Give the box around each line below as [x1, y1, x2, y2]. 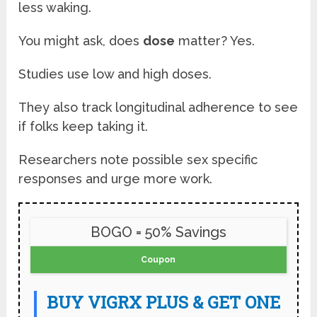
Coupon [141, 254, 176, 265]
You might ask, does [18, 33, 144, 48]
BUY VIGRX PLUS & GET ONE [46, 290, 280, 313]
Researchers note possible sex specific [18, 151, 258, 167]
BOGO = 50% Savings [90, 223, 226, 241]
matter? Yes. [175, 33, 255, 48]
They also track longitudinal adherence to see [18, 99, 299, 115]
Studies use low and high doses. [18, 66, 212, 81]
